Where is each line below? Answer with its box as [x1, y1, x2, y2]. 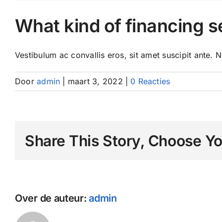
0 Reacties [130, 76, 170, 87]
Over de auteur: [15, 192, 89, 204]
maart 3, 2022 [67, 76, 123, 87]
